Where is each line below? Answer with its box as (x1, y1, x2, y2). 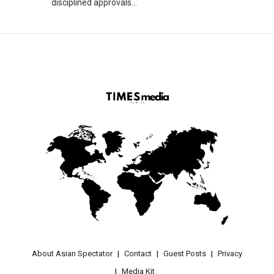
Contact (124, 248, 152, 258)
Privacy (218, 248, 242, 258)
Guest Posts (163, 248, 206, 258)
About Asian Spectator (32, 248, 113, 258)
